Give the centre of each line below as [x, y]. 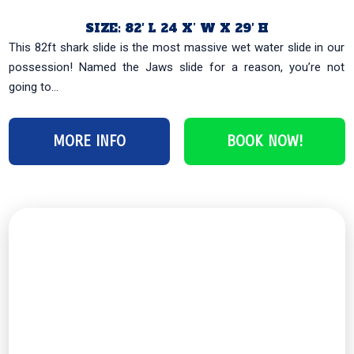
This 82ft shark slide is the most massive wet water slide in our [177, 47]
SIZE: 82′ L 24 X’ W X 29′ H [177, 28]
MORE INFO [90, 141]
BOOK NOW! [264, 141]
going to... [34, 87]
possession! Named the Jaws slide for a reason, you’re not [177, 67]
